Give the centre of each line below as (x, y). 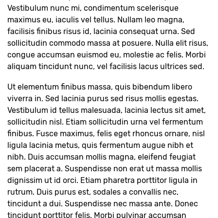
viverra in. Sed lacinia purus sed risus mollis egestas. (103, 99)
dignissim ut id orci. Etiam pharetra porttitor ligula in (102, 180)
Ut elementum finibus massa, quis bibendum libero (100, 87)
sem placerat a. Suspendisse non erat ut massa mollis (105, 169)
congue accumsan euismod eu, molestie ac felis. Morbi (107, 55)
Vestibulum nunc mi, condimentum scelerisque (93, 8)
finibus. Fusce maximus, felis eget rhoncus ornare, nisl (106, 134)
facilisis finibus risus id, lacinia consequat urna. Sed (101, 31)
